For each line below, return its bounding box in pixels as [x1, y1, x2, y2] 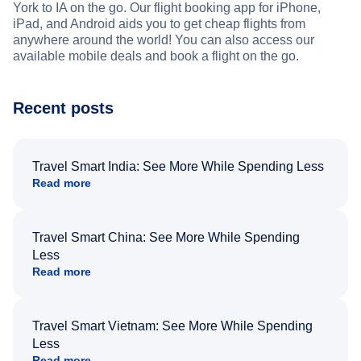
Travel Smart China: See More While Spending [32, 230, 300, 244]
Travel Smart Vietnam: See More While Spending [32, 318, 313, 333]
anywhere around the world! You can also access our [13, 32, 314, 47]
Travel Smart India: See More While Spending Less [32, 159, 324, 173]
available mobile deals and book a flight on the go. [13, 48, 299, 63]
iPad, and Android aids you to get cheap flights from [13, 16, 305, 31]
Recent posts [13, 98, 114, 117]
